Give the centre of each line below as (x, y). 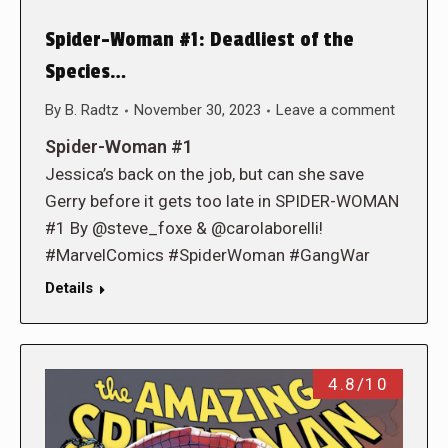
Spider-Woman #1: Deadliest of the (199, 40)
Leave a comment (335, 110)
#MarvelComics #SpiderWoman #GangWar (207, 255)
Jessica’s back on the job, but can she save (204, 174)
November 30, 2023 (197, 110)
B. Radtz (92, 110)
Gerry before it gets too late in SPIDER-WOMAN (222, 201)
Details (69, 288)
